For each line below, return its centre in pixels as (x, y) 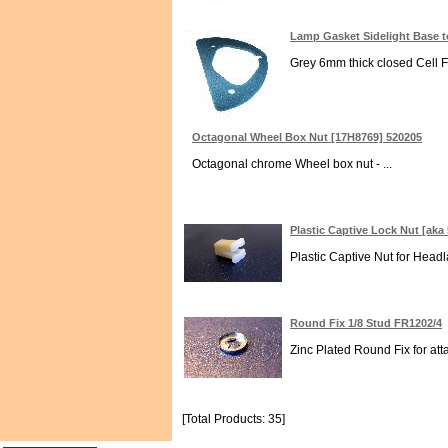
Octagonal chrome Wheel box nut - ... (292, 164)
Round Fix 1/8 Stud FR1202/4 (366, 323)
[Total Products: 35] (233, 419)
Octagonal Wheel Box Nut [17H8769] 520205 (307, 137)
